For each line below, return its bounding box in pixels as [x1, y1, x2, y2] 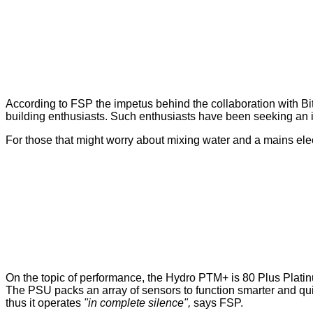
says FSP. [191, 297, 243, 310]
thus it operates [6, 297, 84, 310]
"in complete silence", [84, 297, 191, 310]
